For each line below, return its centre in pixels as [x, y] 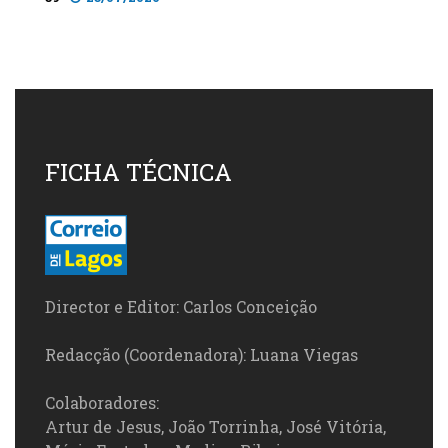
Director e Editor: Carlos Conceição [181, 307]
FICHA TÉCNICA [138, 172]
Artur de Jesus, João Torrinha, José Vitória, [215, 427]
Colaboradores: [102, 403]
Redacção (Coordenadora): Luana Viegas [201, 355]
